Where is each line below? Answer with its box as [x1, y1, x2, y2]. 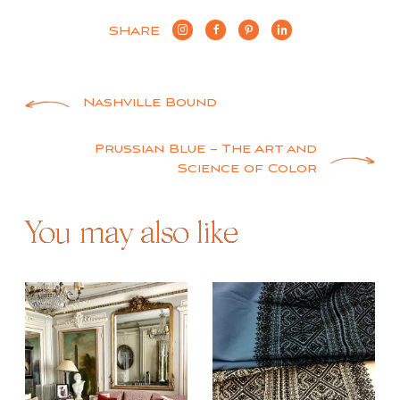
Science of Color [178, 162, 317, 178]
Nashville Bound [83, 96, 217, 112]
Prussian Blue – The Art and [95, 143, 317, 158]
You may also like [25, 220, 238, 253]
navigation [24, 131, 191, 173]
